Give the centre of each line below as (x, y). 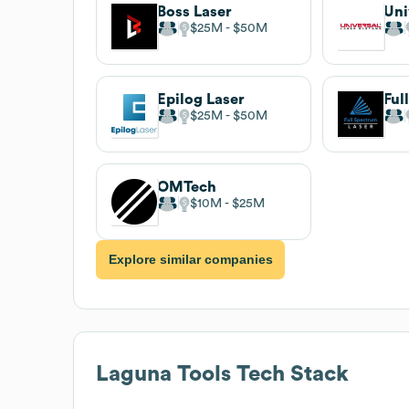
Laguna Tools (163, 374)
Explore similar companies (190, 260)
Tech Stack (290, 374)
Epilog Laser (201, 99)
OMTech (187, 187)
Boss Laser (194, 11)
